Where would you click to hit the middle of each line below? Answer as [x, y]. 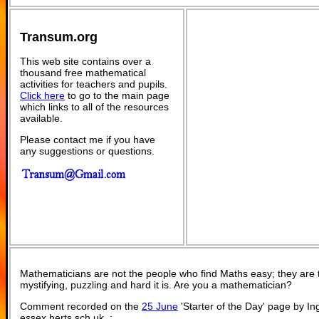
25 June [160, 306]
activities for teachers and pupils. [94, 84]
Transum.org [59, 37]
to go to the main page [117, 95]
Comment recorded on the [81, 306]
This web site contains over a [85, 61]
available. [41, 118]
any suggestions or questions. [87, 151]
